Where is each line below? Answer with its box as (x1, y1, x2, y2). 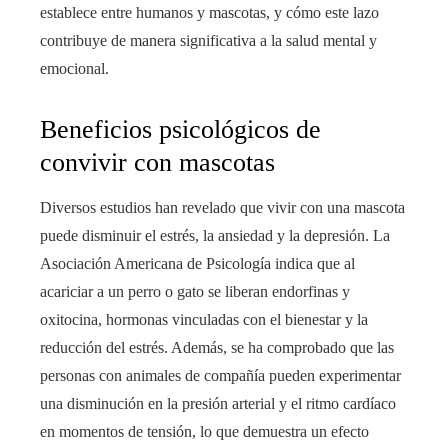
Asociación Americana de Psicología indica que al (40, 255, 355, 272)
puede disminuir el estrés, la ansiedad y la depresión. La (40, 227, 390, 244)
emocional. (40, 60, 109, 77)
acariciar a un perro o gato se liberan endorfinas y (40, 283, 350, 300)
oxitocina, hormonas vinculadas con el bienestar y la (40, 311, 368, 328)
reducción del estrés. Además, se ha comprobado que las (40, 339, 394, 356)
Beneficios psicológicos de (40, 115, 321, 144)
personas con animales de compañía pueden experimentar (40, 367, 401, 384)
